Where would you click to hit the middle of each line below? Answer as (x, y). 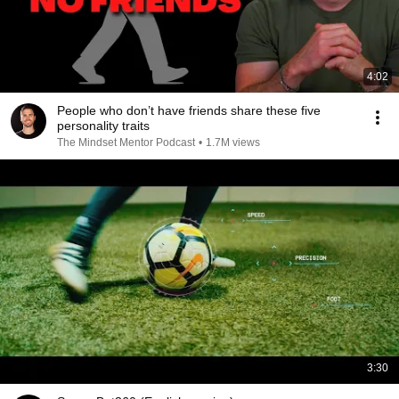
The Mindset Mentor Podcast (126, 142)
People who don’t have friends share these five (189, 110)
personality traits (103, 126)
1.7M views (233, 142)
